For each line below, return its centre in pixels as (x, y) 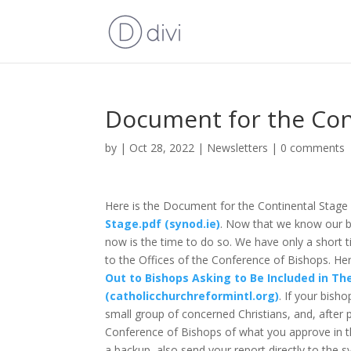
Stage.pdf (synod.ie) (163, 224)
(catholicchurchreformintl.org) (192, 296)
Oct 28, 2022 (162, 148)
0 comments (313, 148)
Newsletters (238, 148)
